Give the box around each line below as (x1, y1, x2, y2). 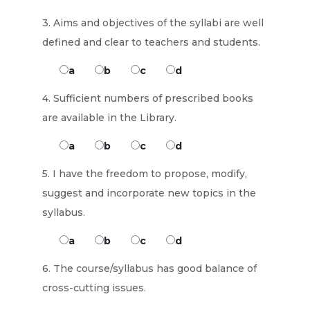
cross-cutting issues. (42, 282, 146, 294)
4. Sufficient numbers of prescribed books (42, 92, 253, 104)
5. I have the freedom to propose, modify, (42, 167, 247, 180)
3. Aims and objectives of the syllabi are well (42, 17, 264, 29)
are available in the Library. (42, 111, 176, 124)
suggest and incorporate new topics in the (42, 187, 256, 199)
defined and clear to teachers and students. (42, 36, 260, 48)
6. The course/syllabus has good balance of (42, 262, 257, 275)
